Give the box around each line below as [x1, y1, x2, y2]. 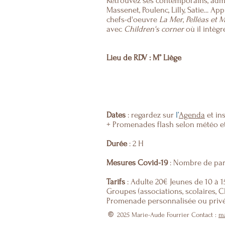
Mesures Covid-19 [106, 158, 168, 167]
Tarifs [106, 177, 127, 186]
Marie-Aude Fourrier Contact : [132, 211, 218, 218]
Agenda [179, 110, 205, 120]
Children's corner [124, 24, 186, 34]
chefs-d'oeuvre [106, 15, 159, 24]
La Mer [159, 15, 183, 24]
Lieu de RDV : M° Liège [106, 53, 181, 62]
